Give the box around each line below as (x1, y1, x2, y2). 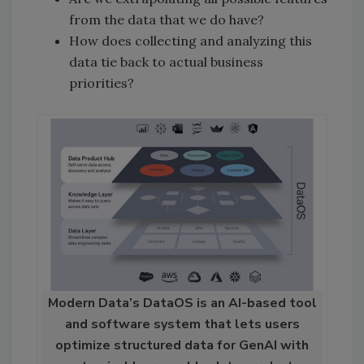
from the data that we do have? (69, 11, 264, 28)
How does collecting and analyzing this (69, 32, 312, 50)
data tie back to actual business (69, 54, 263, 71)
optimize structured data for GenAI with (55, 336, 309, 354)
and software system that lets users (64, 314, 300, 333)
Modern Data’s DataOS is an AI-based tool (47, 293, 317, 312)
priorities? (69, 75, 134, 92)
